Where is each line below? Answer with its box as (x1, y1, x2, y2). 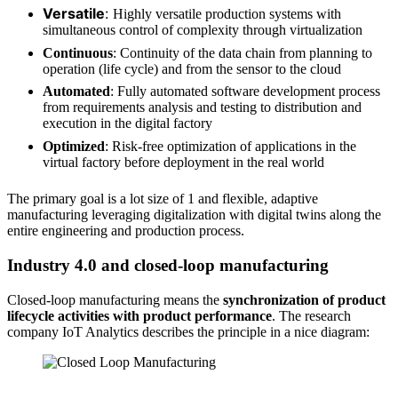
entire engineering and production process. (7, 223, 244, 239)
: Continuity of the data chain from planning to (113, 44, 372, 60)
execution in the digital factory (43, 115, 212, 131)
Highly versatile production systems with (113, 6, 341, 22)
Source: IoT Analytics (43, 373, 147, 387)
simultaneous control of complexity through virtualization (43, 22, 362, 38)
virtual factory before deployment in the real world (43, 154, 324, 170)
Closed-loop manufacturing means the (7, 291, 223, 307)
